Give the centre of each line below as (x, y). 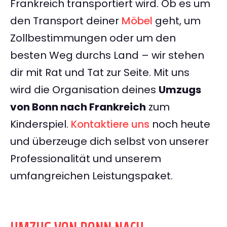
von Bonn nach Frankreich (78, 107)
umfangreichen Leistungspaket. (91, 176)
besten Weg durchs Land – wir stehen (107, 55)
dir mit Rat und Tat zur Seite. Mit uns (100, 73)
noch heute (180, 124)
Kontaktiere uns (110, 124)
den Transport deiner (66, 21)
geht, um (177, 21)
